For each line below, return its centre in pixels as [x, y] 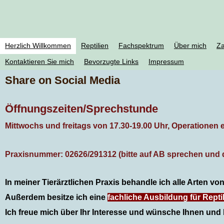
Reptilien [95, 45]
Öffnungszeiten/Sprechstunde [81, 109]
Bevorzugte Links [111, 61]
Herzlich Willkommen [38, 45]
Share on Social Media [62, 80]
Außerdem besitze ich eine [56, 197]
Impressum [166, 61]
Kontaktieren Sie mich [39, 61]
